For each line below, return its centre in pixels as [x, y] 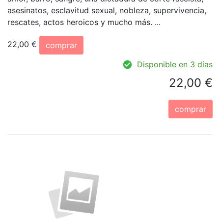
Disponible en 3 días [175, 64]
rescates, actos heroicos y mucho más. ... [84, 22]
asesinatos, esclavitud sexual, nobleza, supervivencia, [107, 10]
